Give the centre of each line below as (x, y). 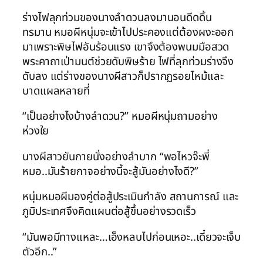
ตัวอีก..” (40, 252)
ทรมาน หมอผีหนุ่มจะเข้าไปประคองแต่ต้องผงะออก (128, 32)
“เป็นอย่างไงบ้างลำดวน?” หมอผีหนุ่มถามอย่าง (120, 117)
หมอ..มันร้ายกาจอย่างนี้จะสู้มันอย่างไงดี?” (110, 171)
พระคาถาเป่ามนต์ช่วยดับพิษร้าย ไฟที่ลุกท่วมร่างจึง (128, 61)
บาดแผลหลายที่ (56, 91)
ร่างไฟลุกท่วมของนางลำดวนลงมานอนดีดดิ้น (117, 17)
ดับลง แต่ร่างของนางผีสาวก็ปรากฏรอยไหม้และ (123, 76)
